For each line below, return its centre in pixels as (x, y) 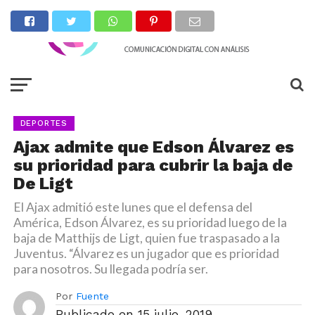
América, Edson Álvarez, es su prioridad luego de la (150, 223)
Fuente (92, 296)
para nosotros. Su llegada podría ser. (110, 269)
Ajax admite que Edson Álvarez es (153, 147)
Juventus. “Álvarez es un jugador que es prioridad (146, 253)
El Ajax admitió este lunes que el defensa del (133, 207)
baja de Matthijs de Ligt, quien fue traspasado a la (146, 238)
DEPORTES (44, 123)
